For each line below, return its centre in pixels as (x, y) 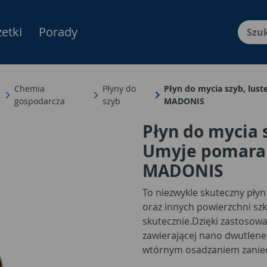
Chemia (30, 89)
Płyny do (119, 89)
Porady (58, 32)
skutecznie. (167, 221)
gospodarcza (40, 101)
